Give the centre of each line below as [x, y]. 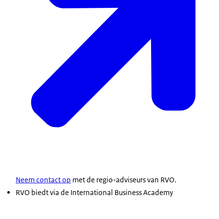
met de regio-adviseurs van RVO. [124, 179]
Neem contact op [43, 179]
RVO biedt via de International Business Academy [94, 192]
